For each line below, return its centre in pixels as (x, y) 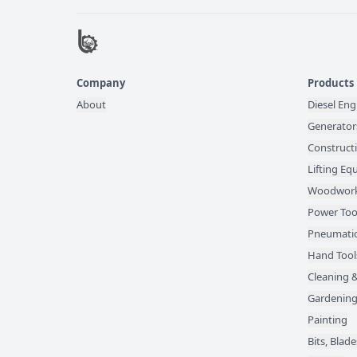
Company (101, 82)
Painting (328, 319)
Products (331, 82)
